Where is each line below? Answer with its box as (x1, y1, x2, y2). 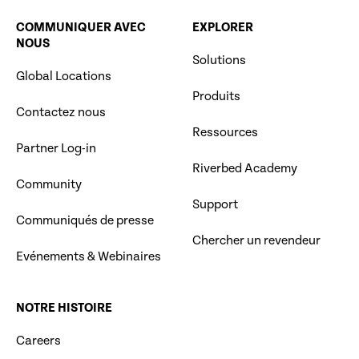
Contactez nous (16, 105, 106, 121)
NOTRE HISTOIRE (16, 301, 112, 317)
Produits (192, 89, 241, 105)
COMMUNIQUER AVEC (16, 20, 146, 36)
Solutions (192, 53, 247, 69)
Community (16, 177, 82, 193)
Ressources (192, 125, 259, 141)
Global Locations (16, 69, 111, 85)
